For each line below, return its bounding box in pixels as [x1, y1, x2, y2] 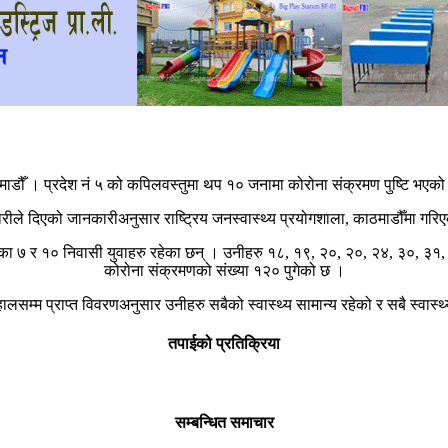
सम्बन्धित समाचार [174, 413, 274, 431]
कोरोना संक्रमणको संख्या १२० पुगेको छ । [103, 261, 345, 279]
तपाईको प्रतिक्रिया [168, 335, 280, 353]
